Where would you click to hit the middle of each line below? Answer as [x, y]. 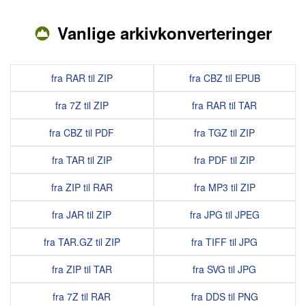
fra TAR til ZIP [82, 160]
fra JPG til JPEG [224, 215]
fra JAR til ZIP [82, 215]
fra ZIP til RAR [82, 187]
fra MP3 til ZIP [224, 187]
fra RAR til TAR [225, 106]
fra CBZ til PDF [82, 133]
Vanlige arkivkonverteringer [165, 33]
